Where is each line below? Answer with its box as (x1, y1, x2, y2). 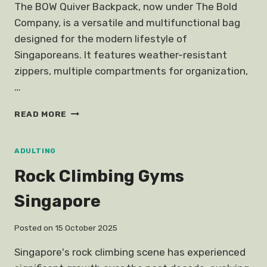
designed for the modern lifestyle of (14, 32, 187, 45)
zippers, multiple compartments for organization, (14, 64, 248, 77)
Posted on (14, 223, 53, 233)
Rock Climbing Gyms (14, 166, 184, 186)
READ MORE (14, 108, 67, 119)
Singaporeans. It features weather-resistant (14, 48, 227, 61)
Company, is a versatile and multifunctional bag (14, 16, 240, 29)
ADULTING (14, 146, 56, 155)
